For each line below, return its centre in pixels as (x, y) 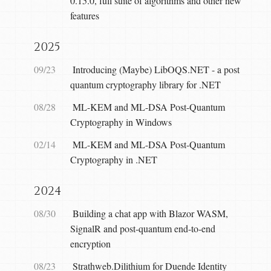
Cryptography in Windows (121, 122)
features (85, 15)
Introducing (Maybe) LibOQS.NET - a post (156, 69)
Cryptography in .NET (114, 159)
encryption (90, 243)
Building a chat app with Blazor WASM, (150, 213)
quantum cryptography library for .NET (145, 84)
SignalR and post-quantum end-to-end (143, 228)
